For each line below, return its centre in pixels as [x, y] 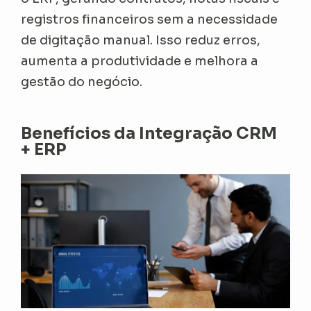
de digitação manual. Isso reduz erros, [141, 40]
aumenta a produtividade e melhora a [140, 61]
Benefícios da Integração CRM [149, 133]
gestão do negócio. [82, 82]
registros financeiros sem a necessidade [150, 19]
